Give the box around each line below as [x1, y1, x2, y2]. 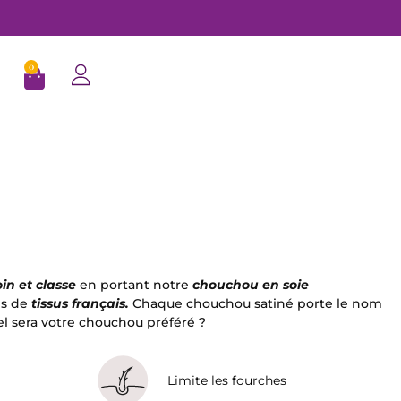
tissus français [31, 294, 125, 311]
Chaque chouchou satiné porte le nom [129, 294, 382, 311]
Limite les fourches [167, 371, 286, 388]
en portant [80, 276, 149, 293]
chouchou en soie [192, 276, 309, 293]
